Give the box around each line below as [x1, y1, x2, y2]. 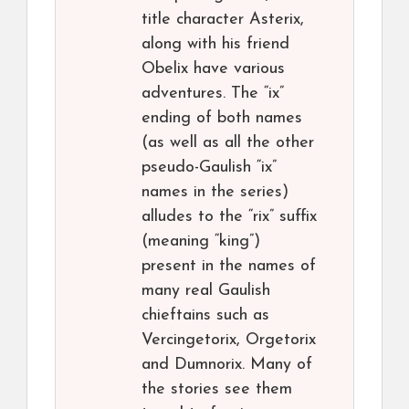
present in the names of [142, 257, 316, 276]
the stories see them [142, 381, 292, 399]
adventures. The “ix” [142, 85, 284, 103]
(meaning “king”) [142, 233, 260, 251]
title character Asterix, [142, 11, 304, 29]
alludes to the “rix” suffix [142, 208, 317, 226]
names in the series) [142, 184, 288, 202]
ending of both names [142, 110, 302, 128]
